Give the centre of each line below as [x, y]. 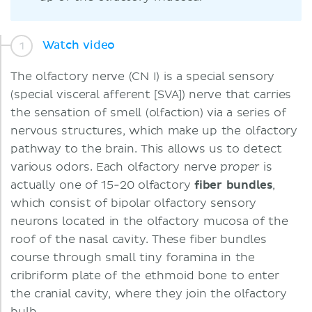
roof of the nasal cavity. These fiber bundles [139, 240]
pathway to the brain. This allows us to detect [146, 149]
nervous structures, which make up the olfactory [154, 131]
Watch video [78, 45]
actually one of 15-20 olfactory [101, 185]
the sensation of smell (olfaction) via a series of [148, 113]
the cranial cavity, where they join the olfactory [149, 294]
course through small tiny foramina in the [133, 258]
